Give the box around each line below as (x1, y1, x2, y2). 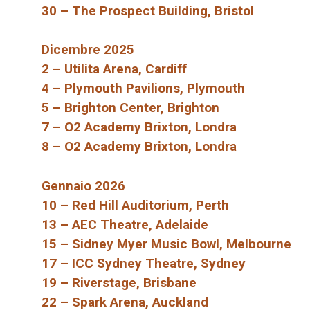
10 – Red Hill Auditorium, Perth (42, 197, 229, 213)
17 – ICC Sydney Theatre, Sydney (42, 255, 246, 271)
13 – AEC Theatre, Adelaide (42, 216, 208, 232)
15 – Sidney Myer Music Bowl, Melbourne (42, 235, 291, 252)
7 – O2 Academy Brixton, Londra (42, 119, 237, 136)
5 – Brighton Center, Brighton (42, 100, 219, 116)
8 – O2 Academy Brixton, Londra (42, 138, 237, 155)
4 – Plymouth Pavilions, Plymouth (42, 80, 245, 97)
